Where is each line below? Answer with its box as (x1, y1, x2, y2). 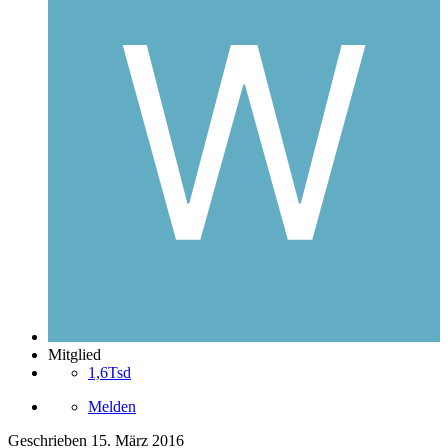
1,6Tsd (88, 364, 131, 382)
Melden (88, 398, 136, 416)
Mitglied (48, 346, 101, 364)
